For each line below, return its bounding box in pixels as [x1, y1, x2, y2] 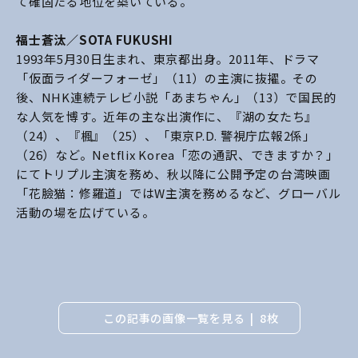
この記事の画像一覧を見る [103, 309, 245, 326]
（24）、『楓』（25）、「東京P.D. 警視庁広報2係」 [16, 126, 316, 144]
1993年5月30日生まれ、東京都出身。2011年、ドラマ [16, 50, 320, 67]
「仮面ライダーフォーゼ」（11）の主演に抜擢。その [16, 69, 318, 86]
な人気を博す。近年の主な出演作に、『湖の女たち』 [16, 107, 317, 125]
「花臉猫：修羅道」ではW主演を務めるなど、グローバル [16, 184, 341, 201]
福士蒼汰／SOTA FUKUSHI [16, 30, 173, 48]
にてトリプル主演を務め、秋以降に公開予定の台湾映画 [16, 165, 331, 182]
